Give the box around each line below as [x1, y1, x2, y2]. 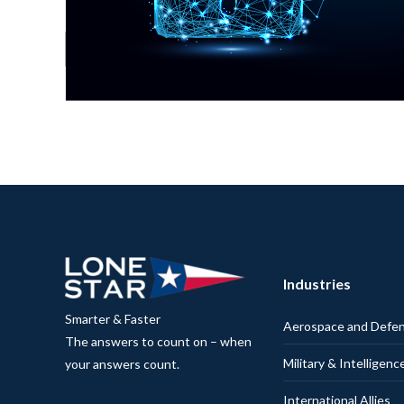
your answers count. [65, 355, 179, 372]
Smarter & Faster [65, 310, 161, 326]
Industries [283, 274, 351, 292]
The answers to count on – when [65, 333, 252, 349]
